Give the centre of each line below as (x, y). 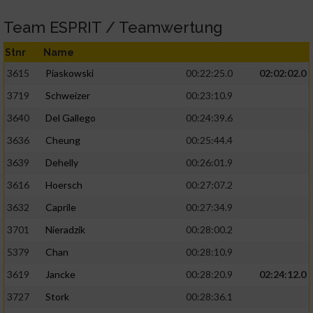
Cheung (63, 140)
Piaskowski (70, 73)
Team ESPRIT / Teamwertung (113, 28)
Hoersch (64, 185)
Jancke (60, 275)
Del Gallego (71, 118)
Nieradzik (65, 230)
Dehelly (62, 163)
